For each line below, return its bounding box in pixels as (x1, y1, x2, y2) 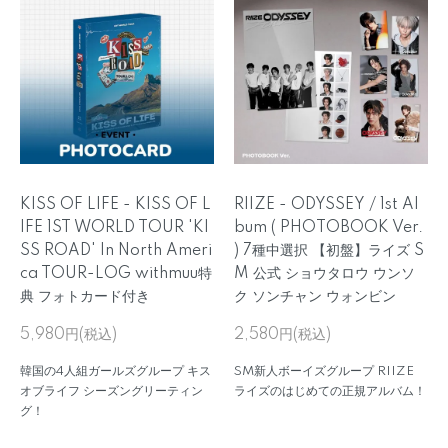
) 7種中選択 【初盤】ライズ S (234, 243, 424, 259)
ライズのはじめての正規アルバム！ (234, 385, 426, 398)
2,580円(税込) (234, 327, 331, 343)
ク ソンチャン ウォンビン (234, 289, 396, 305)
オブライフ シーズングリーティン (20, 385, 203, 398)
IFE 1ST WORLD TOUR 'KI (20, 220, 209, 236)
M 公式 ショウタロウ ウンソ (234, 266, 415, 282)
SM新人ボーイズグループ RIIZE (234, 365, 414, 378)
